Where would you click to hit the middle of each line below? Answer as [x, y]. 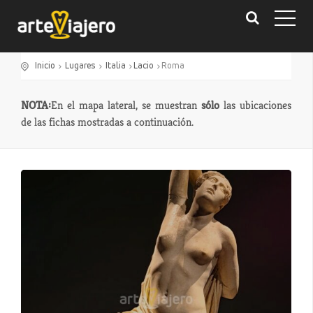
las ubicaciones [255, 105]
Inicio [45, 66]
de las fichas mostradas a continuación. [107, 122]
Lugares [80, 66]
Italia [116, 66]
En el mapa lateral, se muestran [126, 105]
